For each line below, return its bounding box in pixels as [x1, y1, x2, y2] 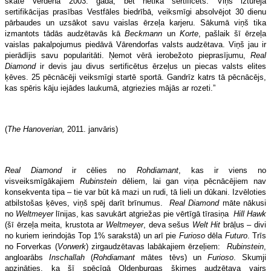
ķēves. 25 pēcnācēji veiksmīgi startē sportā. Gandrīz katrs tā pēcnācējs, [5, 72, 266, 82]
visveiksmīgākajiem [5, 176, 80, 186]
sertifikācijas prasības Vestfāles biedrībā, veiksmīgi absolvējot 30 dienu [5, 7, 266, 16]
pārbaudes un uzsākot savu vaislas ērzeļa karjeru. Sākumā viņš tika [5, 18, 266, 27]
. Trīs [247, 230, 267, 240]
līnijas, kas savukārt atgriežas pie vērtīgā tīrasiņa [53, 209, 233, 218]
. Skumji [233, 252, 267, 262]
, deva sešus [143, 220, 192, 229]
